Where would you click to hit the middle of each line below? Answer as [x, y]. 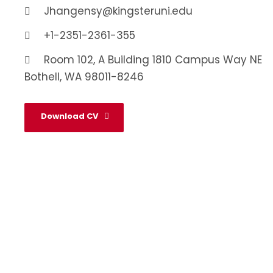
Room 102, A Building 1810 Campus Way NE [153, 59]
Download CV [69, 116]
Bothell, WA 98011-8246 [84, 76]
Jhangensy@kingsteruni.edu [118, 11]
